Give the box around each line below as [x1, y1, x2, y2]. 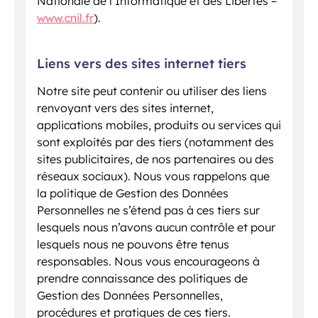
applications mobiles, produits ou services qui [37, 117, 281, 132]
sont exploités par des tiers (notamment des [37, 134, 274, 149]
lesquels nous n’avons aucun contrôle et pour [37, 219, 275, 234]
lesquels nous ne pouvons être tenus [37, 236, 229, 251]
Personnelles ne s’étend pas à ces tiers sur [37, 202, 260, 217]
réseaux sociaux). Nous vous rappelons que [37, 168, 270, 183]
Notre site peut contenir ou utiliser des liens [37, 83, 267, 98]
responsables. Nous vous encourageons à [37, 253, 260, 268]
